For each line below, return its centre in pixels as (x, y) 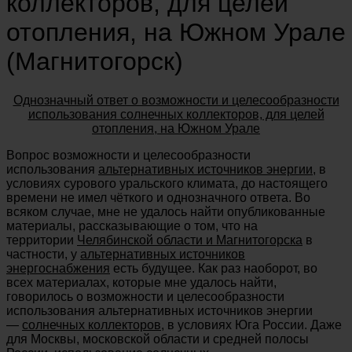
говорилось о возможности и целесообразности (145, 296)
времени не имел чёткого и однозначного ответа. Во (158, 197)
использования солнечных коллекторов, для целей (176, 114)
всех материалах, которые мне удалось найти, (141, 282)
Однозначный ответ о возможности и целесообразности (176, 100)
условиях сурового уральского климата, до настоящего (167, 183)
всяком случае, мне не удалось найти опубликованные (166, 211)
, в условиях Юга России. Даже (251, 324)
